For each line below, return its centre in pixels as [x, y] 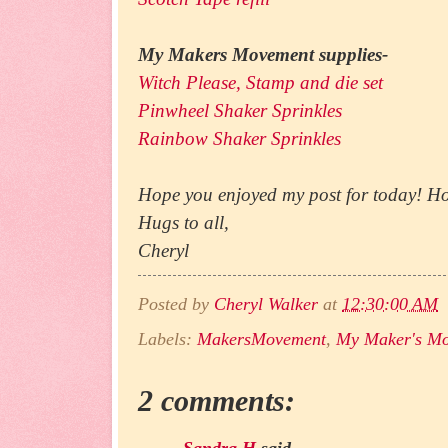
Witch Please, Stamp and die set [260, 83]
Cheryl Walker [266, 303]
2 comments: [216, 400]
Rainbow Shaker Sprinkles [239, 139]
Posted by [176, 303]
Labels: [167, 338]
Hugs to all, [183, 223]
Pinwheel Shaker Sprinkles [240, 111]
